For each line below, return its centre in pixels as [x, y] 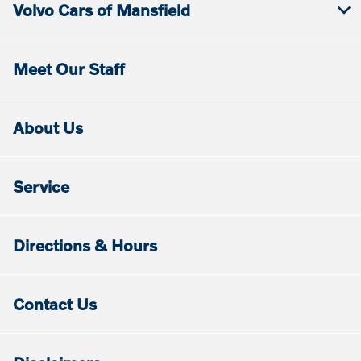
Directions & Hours [85, 245]
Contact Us [55, 304]
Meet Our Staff [69, 69]
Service [41, 187]
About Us [48, 128]
